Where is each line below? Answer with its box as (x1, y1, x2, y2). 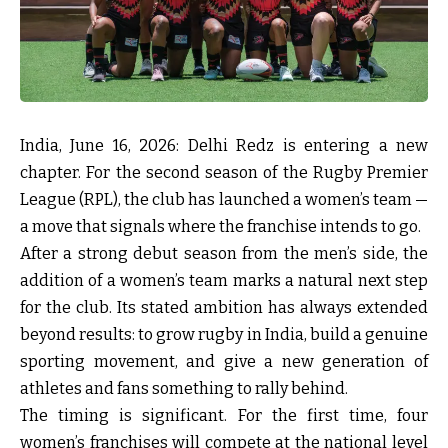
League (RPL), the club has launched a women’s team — (20, 189, 428, 209)
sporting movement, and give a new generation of (20, 351, 428, 371)
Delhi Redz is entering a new (179, 135, 429, 155)
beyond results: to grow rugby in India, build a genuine (20, 324, 428, 344)
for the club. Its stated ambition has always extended (20, 297, 428, 317)
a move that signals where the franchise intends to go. (20, 216, 421, 236)
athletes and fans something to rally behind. (20, 378, 348, 398)
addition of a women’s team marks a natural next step (20, 270, 428, 290)
